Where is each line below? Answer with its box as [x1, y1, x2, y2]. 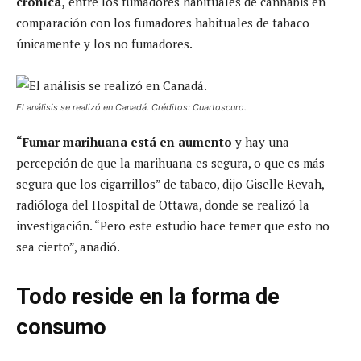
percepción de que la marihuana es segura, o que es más [16, 154, 325, 171]
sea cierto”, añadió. [16, 238, 120, 255]
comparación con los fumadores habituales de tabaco [16, 14, 309, 31]
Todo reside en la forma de [16, 283, 280, 309]
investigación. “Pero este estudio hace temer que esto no [16, 217, 330, 234]
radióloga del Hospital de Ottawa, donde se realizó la [16, 196, 309, 213]
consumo [16, 313, 106, 340]
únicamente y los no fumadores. [16, 35, 193, 52]
